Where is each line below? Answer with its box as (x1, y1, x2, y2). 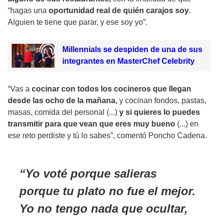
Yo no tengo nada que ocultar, (19, 202, 188, 216)
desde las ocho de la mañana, (8, 96, 119, 105)
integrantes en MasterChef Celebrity (62, 56, 195, 65)
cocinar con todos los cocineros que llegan (32, 85, 191, 93)
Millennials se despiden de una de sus (62, 45, 202, 54)
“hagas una (8, 6, 49, 15)
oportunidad (49, 6, 94, 15)
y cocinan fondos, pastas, (119, 96, 206, 105)
